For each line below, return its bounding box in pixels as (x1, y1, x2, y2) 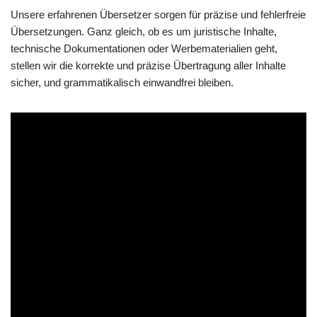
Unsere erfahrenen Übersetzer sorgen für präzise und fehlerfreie (11, 8, 306, 21)
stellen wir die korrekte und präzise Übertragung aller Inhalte (11, 59, 286, 72)
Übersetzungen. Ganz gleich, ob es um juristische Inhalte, (11, 25, 277, 38)
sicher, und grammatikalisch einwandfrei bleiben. (11, 76, 234, 89)
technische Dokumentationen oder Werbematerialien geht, (11, 42, 277, 55)
